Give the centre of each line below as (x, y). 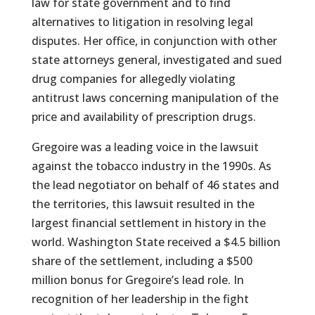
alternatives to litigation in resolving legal (142, 22)
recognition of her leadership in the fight (140, 299)
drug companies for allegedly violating (133, 79)
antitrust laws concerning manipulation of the (155, 98)
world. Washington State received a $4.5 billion (156, 242)
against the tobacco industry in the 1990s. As (151, 166)
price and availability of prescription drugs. (143, 117)
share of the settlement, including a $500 (142, 261)
